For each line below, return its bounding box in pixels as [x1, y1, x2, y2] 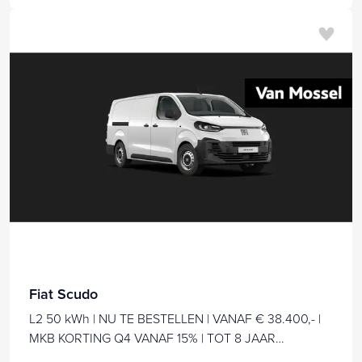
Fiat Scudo [29, 284, 98, 305]
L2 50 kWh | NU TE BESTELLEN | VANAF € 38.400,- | [29, 309, 321, 328]
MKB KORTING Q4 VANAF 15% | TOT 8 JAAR [29, 329, 276, 347]
